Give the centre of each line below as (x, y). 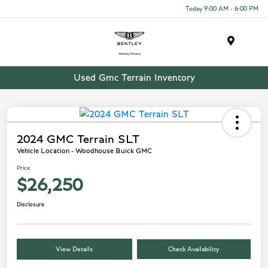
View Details (74, 249)
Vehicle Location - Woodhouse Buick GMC (84, 151)
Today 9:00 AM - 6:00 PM (222, 8)
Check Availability (194, 249)
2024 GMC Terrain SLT (78, 140)
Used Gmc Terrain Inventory (134, 77)
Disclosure (31, 205)
